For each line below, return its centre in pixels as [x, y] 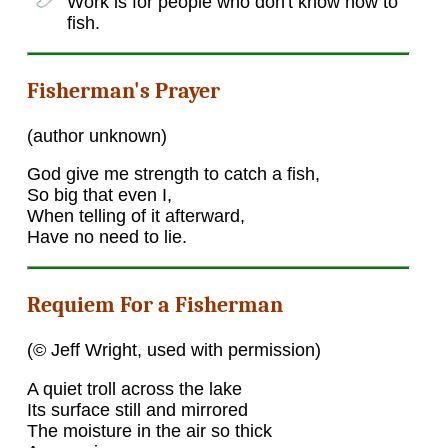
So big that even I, [99, 195]
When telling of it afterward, [135, 216]
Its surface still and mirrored [137, 409]
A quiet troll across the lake [134, 388]
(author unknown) [96, 135]
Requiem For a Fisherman [154, 305]
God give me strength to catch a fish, [173, 174]
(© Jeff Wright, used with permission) [173, 350]
